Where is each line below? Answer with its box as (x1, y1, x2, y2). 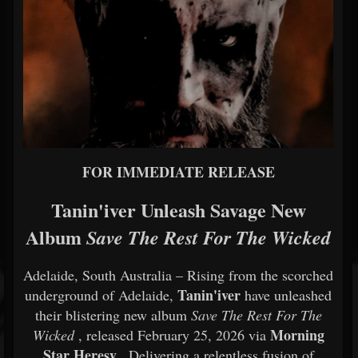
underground (25, 285, 102, 304)
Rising (187, 265, 229, 284)
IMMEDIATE (116, 161, 208, 182)
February (137, 325, 193, 344)
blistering (65, 305, 124, 324)
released (86, 325, 137, 344)
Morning (269, 324, 324, 345)
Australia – (120, 265, 187, 284)
